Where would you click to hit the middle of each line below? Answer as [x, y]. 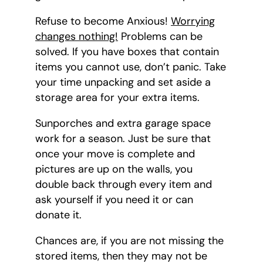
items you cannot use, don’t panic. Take [131, 67]
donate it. [58, 215]
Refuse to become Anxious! [103, 21]
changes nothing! [77, 37]
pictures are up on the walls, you [114, 169]
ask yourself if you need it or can [114, 200]
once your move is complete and [115, 154]
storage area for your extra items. [117, 98]
